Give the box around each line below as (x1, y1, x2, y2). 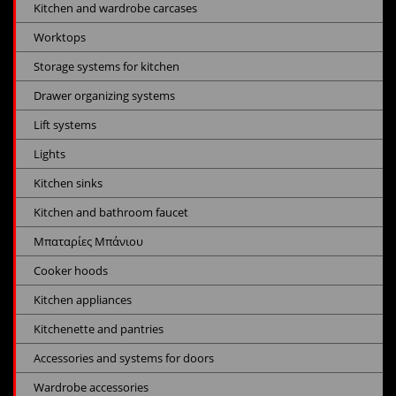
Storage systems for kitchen (34, 58, 179, 75)
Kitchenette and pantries (34, 321, 164, 338)
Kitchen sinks (34, 175, 103, 192)
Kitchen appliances (34, 292, 132, 308)
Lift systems (34, 117, 96, 133)
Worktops (34, 29, 86, 46)
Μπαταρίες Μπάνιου (34, 233, 143, 250)
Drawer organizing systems (34, 88, 175, 104)
